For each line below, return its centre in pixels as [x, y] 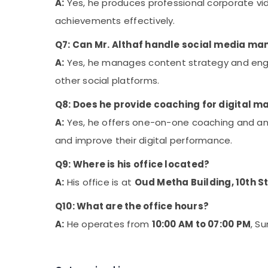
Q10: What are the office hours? [132, 206]
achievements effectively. [115, 21]
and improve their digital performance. [144, 141]
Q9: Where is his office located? [133, 165]
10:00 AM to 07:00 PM [201, 224]
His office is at [99, 182]
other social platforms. [107, 81]
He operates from [108, 224]
